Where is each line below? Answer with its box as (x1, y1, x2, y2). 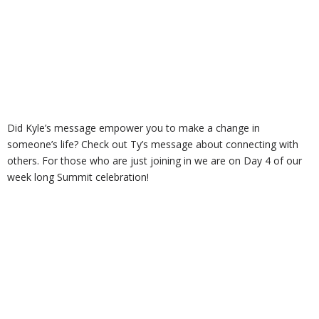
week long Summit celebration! (7, 170, 149, 184)
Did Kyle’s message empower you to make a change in (7, 121, 260, 135)
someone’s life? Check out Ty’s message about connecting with (7, 137, 298, 152)
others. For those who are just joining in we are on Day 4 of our (7, 154, 302, 168)
